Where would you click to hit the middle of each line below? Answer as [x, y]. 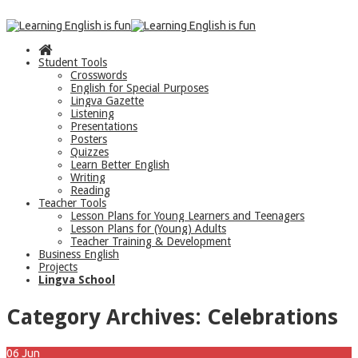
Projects [58, 267]
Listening [92, 114]
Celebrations [272, 316]
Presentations [104, 127]
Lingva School [77, 280]
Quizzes [89, 152]
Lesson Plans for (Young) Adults [148, 229]
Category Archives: [107, 316]
